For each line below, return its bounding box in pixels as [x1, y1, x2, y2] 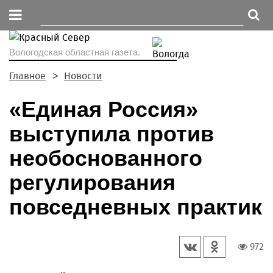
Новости [64, 70, 102, 82]
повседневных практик [9, 194, 262, 219]
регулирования [9, 170, 175, 195]
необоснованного [9, 146, 202, 171]
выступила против [9, 121, 214, 146]
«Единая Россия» [9, 97, 198, 122]
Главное [9, 70, 46, 82]
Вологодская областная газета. [9, 47, 140, 57]
